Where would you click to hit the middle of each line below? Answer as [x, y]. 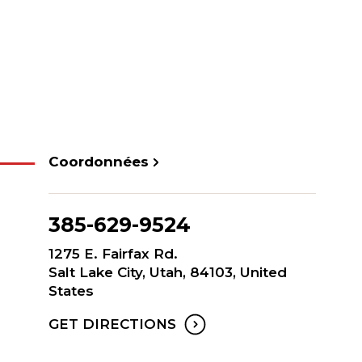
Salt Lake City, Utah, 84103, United [168, 272]
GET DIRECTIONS [112, 324]
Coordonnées [99, 162]
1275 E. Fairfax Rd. [113, 254]
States [71, 291]
